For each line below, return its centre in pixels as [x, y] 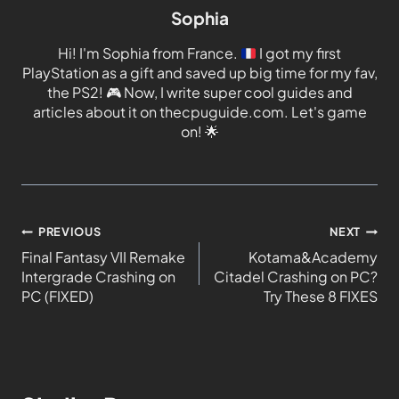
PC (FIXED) [57, 297]
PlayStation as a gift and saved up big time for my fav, [199, 73]
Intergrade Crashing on [98, 277]
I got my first [299, 53]
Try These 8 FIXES [321, 297]
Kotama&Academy [313, 257]
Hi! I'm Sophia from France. [149, 53]
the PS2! [76, 93]
